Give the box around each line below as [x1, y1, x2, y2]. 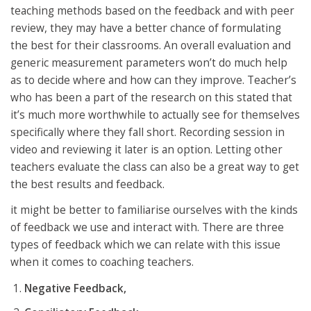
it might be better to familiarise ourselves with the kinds [10, 203, 298, 218]
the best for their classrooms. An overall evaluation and [10, 38, 291, 53]
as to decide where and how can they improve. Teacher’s [10, 73, 296, 88]
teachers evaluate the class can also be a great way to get [10, 160, 299, 175]
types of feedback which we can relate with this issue [10, 237, 280, 253]
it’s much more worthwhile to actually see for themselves [10, 108, 300, 123]
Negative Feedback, [24, 280, 126, 296]
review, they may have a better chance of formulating [10, 21, 281, 36]
